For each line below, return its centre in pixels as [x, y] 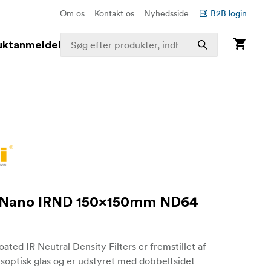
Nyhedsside [166, 13]
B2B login [229, 13]
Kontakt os [114, 13]
